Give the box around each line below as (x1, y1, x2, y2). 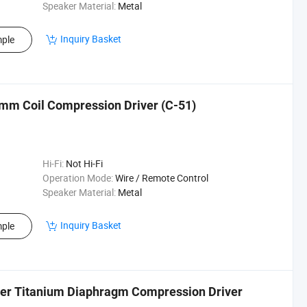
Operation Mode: (42, 171, 113, 184)
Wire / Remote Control (114, 171, 208, 184)
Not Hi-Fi (65, 157, 103, 170)
